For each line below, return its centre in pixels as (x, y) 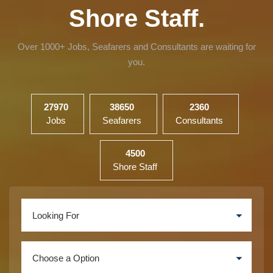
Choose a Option (66, 258)
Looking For (56, 215)
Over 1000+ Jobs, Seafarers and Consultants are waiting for (136, 47)
